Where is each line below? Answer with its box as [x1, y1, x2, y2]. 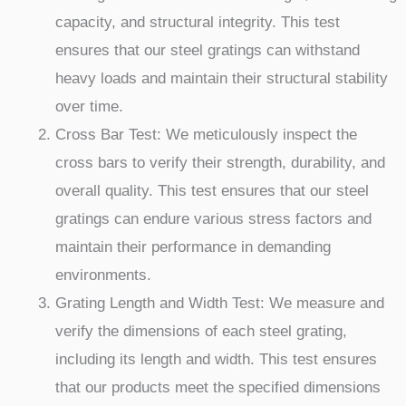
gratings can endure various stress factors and [55, 210, 372, 228]
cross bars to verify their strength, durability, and [55, 154, 385, 172]
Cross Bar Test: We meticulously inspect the [55, 126, 357, 144]
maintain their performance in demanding [55, 238, 331, 256]
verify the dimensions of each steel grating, [55, 323, 347, 341]
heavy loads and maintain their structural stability [55, 70, 388, 88]
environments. [55, 266, 151, 285]
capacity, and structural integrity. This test [55, 14, 340, 32]
